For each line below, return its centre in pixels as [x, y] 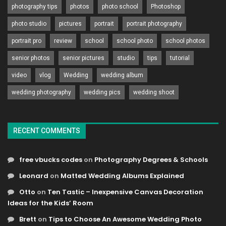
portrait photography [154, 23]
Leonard [34, 176]
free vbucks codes [51, 160]
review [63, 41]
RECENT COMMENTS [47, 130]
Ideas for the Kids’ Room [50, 203]
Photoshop [166, 6]
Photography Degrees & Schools [151, 160]
